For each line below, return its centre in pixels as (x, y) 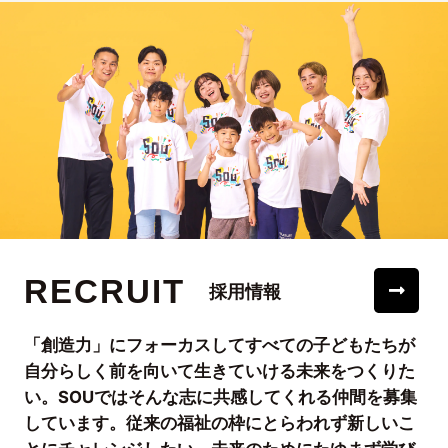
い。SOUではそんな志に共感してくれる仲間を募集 (220, 396)
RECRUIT (104, 291)
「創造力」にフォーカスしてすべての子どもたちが (219, 344)
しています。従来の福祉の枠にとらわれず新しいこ (219, 422)
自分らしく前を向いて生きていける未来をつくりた (219, 370)
